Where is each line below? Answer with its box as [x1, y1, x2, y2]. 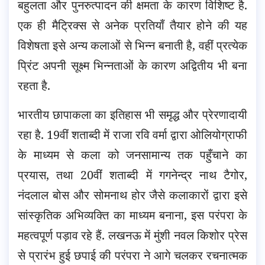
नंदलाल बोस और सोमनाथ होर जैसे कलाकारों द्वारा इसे [18, 186, 247, 203]
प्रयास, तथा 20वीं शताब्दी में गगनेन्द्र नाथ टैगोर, [18, 166, 247, 183]
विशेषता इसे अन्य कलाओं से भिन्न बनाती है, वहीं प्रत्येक [18, 37, 247, 53]
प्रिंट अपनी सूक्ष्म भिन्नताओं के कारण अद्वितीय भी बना [18, 57, 247, 73]
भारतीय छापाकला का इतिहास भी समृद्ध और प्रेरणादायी [18, 106, 247, 122]
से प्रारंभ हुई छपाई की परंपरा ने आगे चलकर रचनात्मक [18, 247, 247, 263]
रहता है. [18, 77, 50, 93]
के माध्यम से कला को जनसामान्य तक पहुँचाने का [18, 146, 247, 163]
